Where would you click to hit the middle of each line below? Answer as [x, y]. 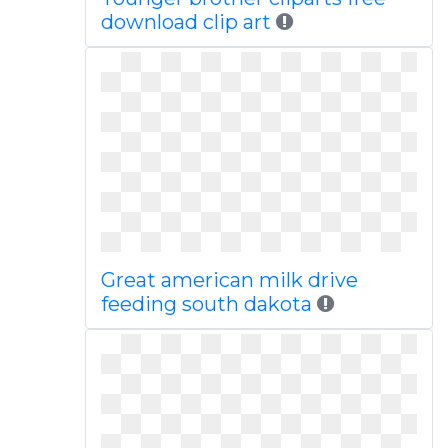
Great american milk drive [229, 280]
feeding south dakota [206, 304]
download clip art [185, 22]
